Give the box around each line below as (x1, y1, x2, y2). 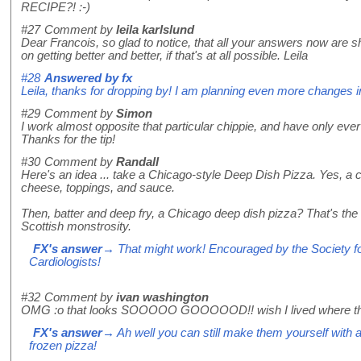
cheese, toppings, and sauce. (21, 181, 175, 195)
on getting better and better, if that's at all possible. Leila (21, 49, 308, 63)
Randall (116, 156, 159, 169)
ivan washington (116, 291, 209, 305)
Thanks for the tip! (21, 133, 115, 147)
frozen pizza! (29, 339, 97, 353)
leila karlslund (116, 23, 194, 37)
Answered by (44, 72, 122, 85)
